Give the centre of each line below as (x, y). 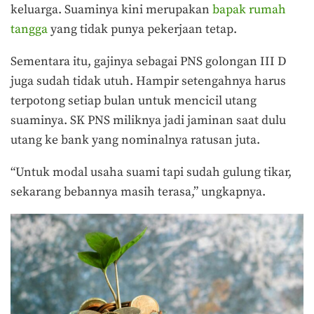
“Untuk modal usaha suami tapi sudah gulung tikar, (151, 172)
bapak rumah (249, 10)
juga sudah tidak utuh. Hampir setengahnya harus (148, 82)
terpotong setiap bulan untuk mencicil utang (134, 101)
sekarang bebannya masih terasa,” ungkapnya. (138, 192)
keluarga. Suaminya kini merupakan (111, 10)
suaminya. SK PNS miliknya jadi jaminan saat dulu (148, 121)
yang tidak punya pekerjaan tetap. (142, 30)
